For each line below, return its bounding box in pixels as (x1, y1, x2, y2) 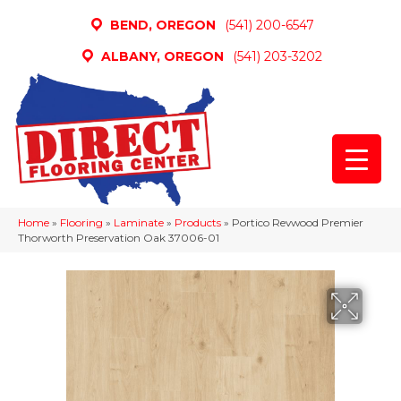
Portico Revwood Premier (232, 215, 363, 229)
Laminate (114, 215, 164, 229)
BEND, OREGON (109, 16, 216, 33)
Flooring (60, 215, 103, 229)
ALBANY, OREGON (101, 47, 224, 64)
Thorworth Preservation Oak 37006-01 (18, 230, 219, 244)
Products (175, 215, 221, 229)
